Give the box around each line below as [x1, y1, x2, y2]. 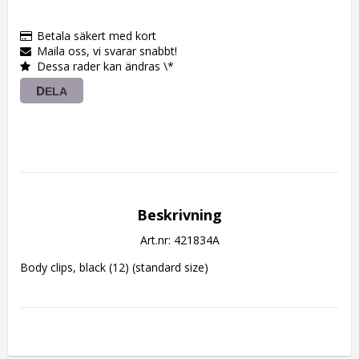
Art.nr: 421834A [139, 232, 220, 248]
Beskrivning [137, 205, 222, 225]
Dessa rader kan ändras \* [37, 58, 174, 75]
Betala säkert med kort [37, 28, 156, 44]
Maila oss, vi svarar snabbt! [37, 43, 177, 59]
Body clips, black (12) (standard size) [20, 260, 208, 276]
